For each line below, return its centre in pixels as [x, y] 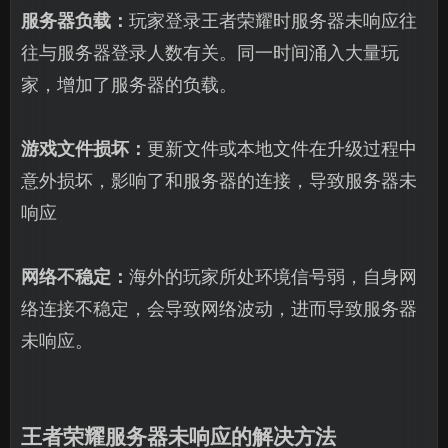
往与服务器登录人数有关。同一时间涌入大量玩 [210, 52]
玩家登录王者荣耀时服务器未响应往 [273, 20]
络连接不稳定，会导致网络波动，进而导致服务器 [219, 308]
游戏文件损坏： [84, 148]
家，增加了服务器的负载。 [129, 84]
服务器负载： [75, 20]
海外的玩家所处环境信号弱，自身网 [273, 276]
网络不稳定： [75, 276]
